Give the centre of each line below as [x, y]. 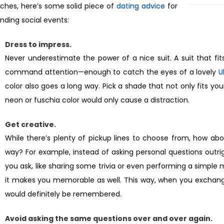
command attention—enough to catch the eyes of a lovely [112, 72]
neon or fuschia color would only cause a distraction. [97, 100]
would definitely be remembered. [63, 194]
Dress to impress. [38, 44]
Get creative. [30, 124]
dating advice [140, 6]
